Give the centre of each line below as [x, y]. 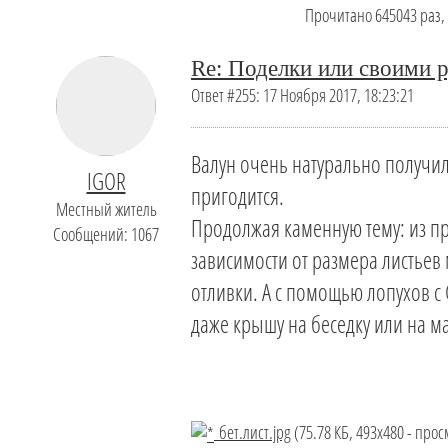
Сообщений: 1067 [106, 234]
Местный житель [106, 209]
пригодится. [237, 196]
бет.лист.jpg [252, 431]
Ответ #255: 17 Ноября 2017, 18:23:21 [302, 95]
